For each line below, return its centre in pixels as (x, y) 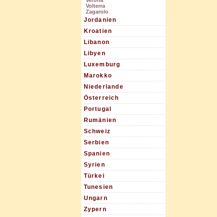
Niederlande (103, 87)
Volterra (95, 6)
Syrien (94, 165)
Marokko (98, 76)
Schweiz (97, 132)
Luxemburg (102, 65)
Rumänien (100, 120)
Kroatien (98, 31)
